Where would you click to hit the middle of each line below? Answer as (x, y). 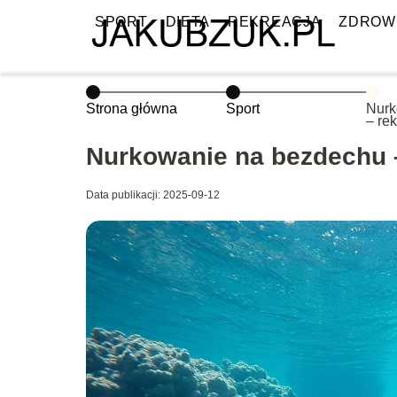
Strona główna (132, 109)
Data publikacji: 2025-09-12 (153, 195)
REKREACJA (275, 22)
